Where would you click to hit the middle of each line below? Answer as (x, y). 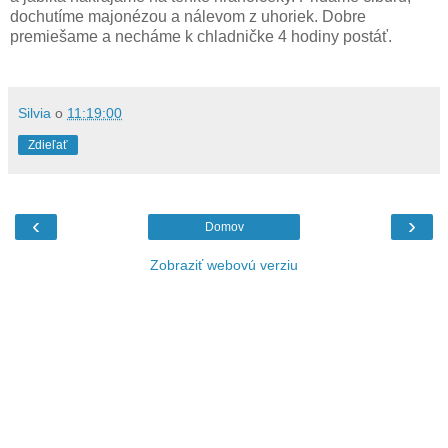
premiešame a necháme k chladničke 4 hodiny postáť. (201, 36)
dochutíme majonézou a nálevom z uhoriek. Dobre (188, 16)
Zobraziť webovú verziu (224, 264)
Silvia (34, 112)
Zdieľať (48, 144)
